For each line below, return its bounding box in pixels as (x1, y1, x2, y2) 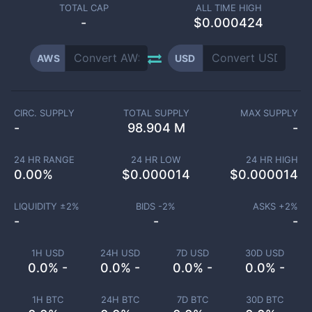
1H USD (31, 247, 64, 258)
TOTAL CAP (58, 2, 109, 13)
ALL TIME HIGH (195, 2, 262, 13)
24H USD (100, 247, 140, 258)
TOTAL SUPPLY (123, 107, 189, 118)
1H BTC (31, 294, 63, 305)
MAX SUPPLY (240, 107, 299, 118)
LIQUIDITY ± (13, 201, 66, 212)
